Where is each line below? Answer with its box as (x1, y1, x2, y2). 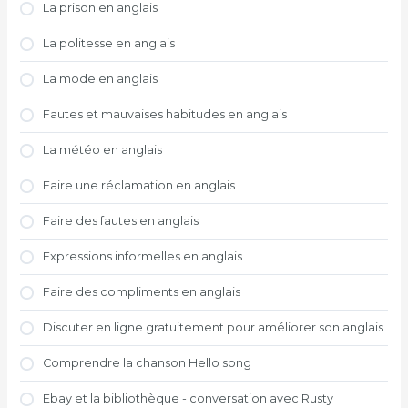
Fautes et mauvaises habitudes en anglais (43, 107, 288, 122)
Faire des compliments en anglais (43, 285, 241, 300)
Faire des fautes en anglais (43, 214, 199, 229)
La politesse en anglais (43, 36, 176, 51)
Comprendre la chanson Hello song (43, 356, 252, 371)
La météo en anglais (43, 143, 163, 158)
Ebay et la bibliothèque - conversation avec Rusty (43, 392, 334, 406)
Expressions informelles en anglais (43, 250, 243, 264)
